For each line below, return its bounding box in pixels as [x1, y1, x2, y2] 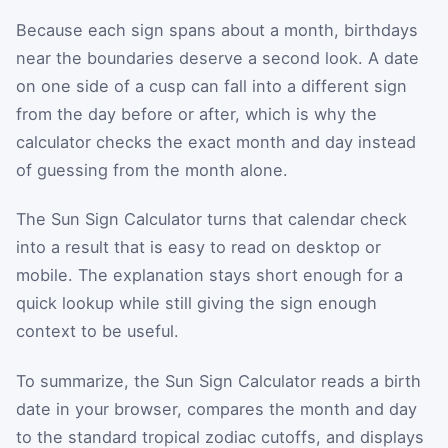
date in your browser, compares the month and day [16, 399, 417, 420]
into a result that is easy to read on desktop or [16, 237, 381, 258]
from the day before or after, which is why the [16, 103, 377, 124]
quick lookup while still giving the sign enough [16, 293, 377, 314]
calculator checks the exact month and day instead [16, 131, 416, 152]
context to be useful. [16, 321, 179, 342]
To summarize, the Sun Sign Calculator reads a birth [16, 371, 421, 392]
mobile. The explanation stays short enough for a [16, 265, 403, 286]
